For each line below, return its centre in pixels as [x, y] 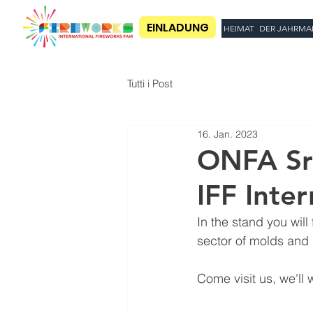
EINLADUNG [177, 27]
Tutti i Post [150, 83]
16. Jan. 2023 [227, 134]
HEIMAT [239, 28]
